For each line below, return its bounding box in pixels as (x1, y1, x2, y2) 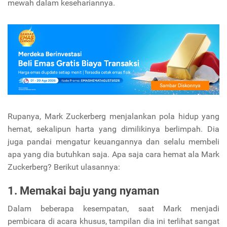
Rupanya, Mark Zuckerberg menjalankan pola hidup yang (8, 111, 219, 122)
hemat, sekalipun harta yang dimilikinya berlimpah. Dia (8, 124, 219, 134)
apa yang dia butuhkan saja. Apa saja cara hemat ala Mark (8, 149, 219, 160)
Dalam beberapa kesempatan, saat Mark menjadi (8, 204, 219, 214)
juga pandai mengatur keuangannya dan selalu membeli (8, 137, 219, 147)
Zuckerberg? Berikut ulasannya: (8, 162, 120, 172)
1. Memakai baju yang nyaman (8, 184, 159, 198)
